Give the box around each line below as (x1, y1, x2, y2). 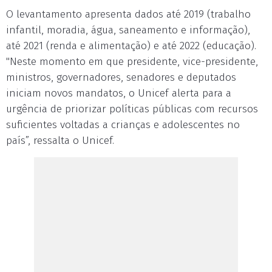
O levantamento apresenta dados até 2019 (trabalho (6, 8, 251, 21)
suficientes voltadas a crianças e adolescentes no (6, 118, 240, 131)
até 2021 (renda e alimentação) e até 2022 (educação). (6, 39, 256, 52)
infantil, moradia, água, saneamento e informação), (6, 24, 250, 36)
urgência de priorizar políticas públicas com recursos (6, 103, 258, 115)
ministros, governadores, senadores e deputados (6, 71, 236, 84)
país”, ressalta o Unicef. (6, 134, 114, 147)
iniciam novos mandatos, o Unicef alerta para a (6, 87, 231, 100)
